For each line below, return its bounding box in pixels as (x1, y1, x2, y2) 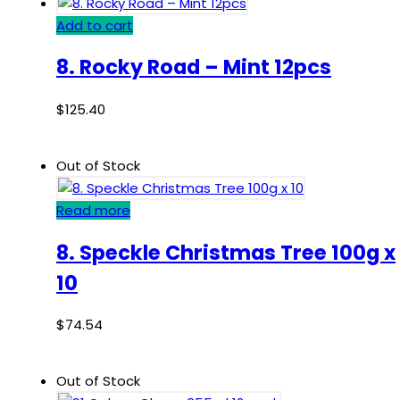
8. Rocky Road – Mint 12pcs (56, 53, 331, 82)
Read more (56, 201, 130, 221)
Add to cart (56, 15, 133, 35)
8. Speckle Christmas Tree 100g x (56, 237, 396, 267)
